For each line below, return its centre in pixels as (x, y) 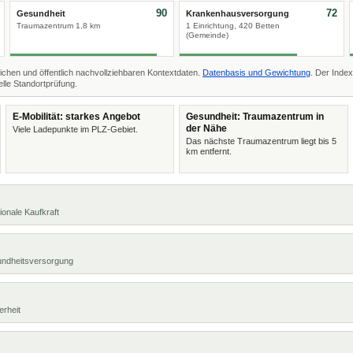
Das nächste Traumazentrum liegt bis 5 (261, 141)
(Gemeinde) (207, 35)
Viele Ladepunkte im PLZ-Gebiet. (75, 129)
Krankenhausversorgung (238, 13)
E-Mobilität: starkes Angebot (76, 117)
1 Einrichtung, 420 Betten (233, 26)
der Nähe (206, 128)
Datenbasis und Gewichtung (256, 72)
